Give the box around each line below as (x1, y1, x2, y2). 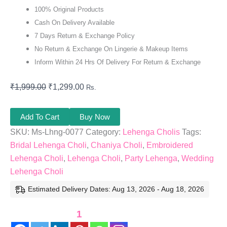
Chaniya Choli (91, 140, 142, 149)
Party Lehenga (125, 154, 177, 163)
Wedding (181, 154, 214, 163)
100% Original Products (34, 5, 104, 13)
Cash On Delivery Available (34, 18, 115, 26)
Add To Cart (20, 112, 59, 121)
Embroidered (146, 140, 193, 149)
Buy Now (80, 112, 110, 121)
